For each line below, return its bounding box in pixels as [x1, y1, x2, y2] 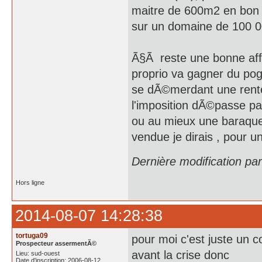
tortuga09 [16, 232, 48, 240]
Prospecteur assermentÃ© [16, 240, 96, 247]
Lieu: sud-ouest [16, 250, 60, 257]
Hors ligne [16, 179, 44, 186]
